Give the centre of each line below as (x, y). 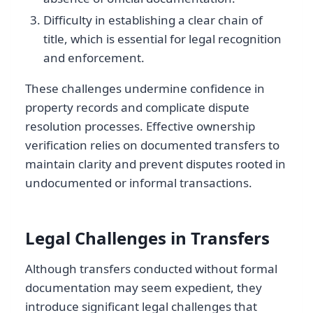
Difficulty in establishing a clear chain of (153, 20)
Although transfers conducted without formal (151, 269)
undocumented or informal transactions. (139, 183)
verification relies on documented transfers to (152, 145)
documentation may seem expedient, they (144, 288)
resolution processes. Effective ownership (140, 126)
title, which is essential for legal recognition (162, 39)
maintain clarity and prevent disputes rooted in (155, 164)
